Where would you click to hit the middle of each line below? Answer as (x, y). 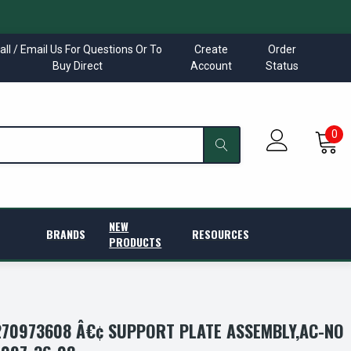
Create (211, 49)
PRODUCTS (136, 242)
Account (211, 66)
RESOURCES (221, 234)
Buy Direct (78, 66)
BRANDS (66, 234)
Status (282, 66)
